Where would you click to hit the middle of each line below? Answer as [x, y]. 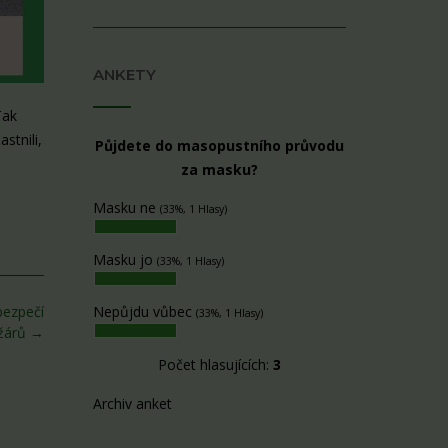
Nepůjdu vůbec [144, 312]
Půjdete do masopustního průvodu [219, 146]
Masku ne [126, 208]
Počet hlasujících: [215, 365]
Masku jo [124, 260]
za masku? [219, 170]
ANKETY [124, 75]
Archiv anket [132, 403]
